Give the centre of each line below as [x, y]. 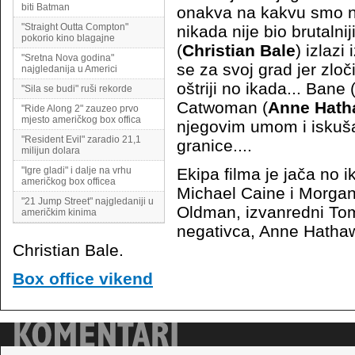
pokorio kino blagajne [68, 38]
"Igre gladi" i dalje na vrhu [76, 170]
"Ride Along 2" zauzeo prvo [80, 109]
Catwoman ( [222, 107]
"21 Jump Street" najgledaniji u [88, 201]
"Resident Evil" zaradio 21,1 [81, 139]
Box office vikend [83, 279]
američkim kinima [59, 212]
